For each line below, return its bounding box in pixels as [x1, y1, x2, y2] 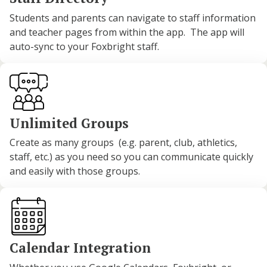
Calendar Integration [10, 238, 151, 256]
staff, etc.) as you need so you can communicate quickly [10, 150, 253, 164]
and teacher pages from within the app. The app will [10, 26, 244, 39]
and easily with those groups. [10, 164, 140, 178]
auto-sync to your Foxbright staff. [10, 40, 162, 54]
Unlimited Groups [10, 114, 129, 132]
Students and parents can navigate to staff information [10, 11, 256, 25]
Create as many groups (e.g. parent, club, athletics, [10, 136, 237, 150]
